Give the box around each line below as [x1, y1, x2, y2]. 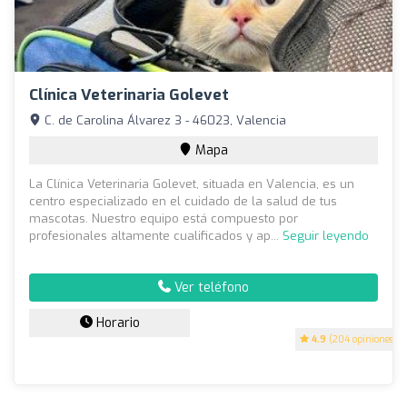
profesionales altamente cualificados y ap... [29, 227, 283, 243]
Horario [92, 313, 140, 332]
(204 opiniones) [326, 333, 397, 345]
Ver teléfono [171, 278, 249, 296]
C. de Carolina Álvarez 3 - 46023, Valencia [41, 112, 286, 128]
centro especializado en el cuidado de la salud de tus [29, 193, 337, 209]
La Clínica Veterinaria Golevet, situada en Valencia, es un [29, 175, 354, 192]
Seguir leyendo [283, 227, 369, 243]
